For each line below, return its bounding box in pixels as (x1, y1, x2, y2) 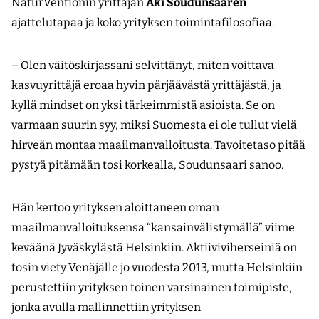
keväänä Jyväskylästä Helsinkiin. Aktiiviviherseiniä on (11, 241, 297, 255)
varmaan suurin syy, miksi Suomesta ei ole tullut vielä (11, 118, 297, 132)
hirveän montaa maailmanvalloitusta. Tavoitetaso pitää (11, 138, 305, 152)
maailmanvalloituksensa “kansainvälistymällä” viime (11, 221, 295, 235)
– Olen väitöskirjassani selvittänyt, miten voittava (11, 58, 274, 73)
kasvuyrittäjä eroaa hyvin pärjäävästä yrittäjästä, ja (11, 78, 281, 93)
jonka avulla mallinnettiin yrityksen (11, 300, 201, 315)
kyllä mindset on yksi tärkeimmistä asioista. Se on (11, 98, 275, 113)
